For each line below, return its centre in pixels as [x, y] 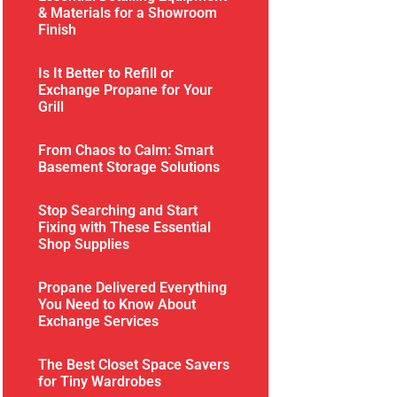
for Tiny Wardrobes [100, 381]
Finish [58, 29]
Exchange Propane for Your [126, 90]
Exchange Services [99, 321]
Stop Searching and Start [118, 210]
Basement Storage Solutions [129, 167]
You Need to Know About [117, 304]
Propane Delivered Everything [133, 287]
